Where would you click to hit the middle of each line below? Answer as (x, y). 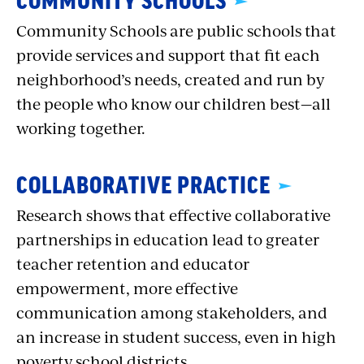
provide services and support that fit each (168, 54)
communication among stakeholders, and (172, 312)
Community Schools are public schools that (176, 30)
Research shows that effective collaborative (173, 214)
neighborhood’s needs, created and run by (170, 79)
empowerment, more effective (127, 288)
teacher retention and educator (133, 263)
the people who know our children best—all (173, 103)
